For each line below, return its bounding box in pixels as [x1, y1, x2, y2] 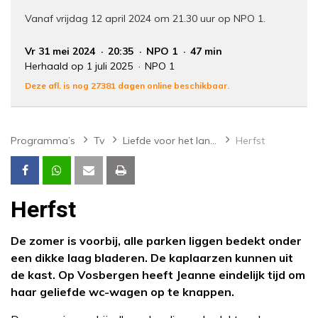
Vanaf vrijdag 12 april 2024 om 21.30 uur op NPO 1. [25, 12, 265, 26]
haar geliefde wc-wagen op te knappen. [11, 285, 234, 300]
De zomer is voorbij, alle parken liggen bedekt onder [11, 234, 302, 248]
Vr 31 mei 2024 [25, 45, 98, 58]
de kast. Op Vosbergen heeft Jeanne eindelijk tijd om [11, 268, 305, 283]
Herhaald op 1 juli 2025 [25, 60, 136, 73]
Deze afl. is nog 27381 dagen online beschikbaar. [25, 80, 229, 92]
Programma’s [11, 134, 75, 148]
